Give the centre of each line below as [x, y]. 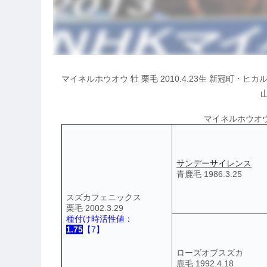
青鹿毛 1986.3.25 [209, 174]
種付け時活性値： [100, 218]
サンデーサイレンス [214, 163]
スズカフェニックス [104, 197]
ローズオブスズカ [210, 252]
